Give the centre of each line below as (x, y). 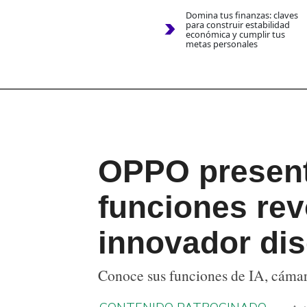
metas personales (221, 44)
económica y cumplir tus (235, 35)
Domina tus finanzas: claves (242, 15)
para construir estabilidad (237, 25)
